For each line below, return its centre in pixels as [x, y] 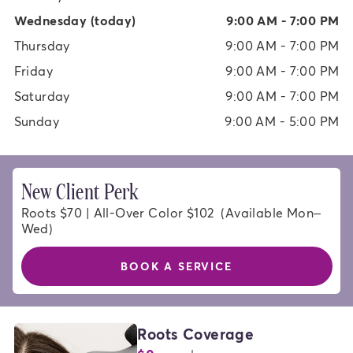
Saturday [42, 96]
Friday [33, 71]
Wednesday [50, 20]
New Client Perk [80, 190]
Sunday [37, 121]
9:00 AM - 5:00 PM [282, 121]
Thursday [42, 46]
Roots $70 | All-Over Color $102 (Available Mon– [171, 212]
